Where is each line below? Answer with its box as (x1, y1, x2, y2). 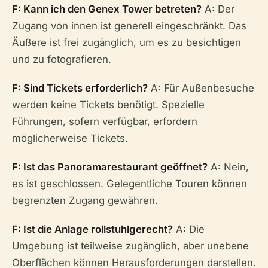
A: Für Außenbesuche (148, 81, 254, 94)
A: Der (202, 2, 234, 15)
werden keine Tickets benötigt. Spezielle (12, 98, 205, 111)
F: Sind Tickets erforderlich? (12, 81, 148, 94)
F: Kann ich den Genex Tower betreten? (12, 2, 202, 15)
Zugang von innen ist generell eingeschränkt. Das (12, 19, 246, 32)
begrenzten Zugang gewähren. (12, 194, 158, 206)
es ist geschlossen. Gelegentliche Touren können (12, 177, 247, 190)
